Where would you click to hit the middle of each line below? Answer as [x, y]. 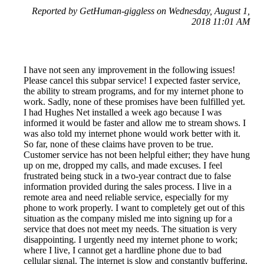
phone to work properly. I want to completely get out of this [134, 207]
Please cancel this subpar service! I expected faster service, [132, 80]
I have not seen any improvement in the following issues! [129, 70]
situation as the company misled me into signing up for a [128, 218]
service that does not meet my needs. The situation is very [130, 229]
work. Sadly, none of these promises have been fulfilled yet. [134, 101]
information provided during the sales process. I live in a [128, 186]
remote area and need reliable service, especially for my [126, 197]
